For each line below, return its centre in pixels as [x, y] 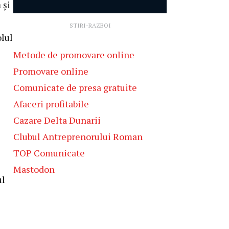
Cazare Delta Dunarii [57, 120]
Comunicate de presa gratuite [75, 87]
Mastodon [34, 169]
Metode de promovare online [74, 54]
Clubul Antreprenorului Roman [78, 136]
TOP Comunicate [49, 153]
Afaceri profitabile [51, 104]
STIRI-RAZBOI [90, 25]
